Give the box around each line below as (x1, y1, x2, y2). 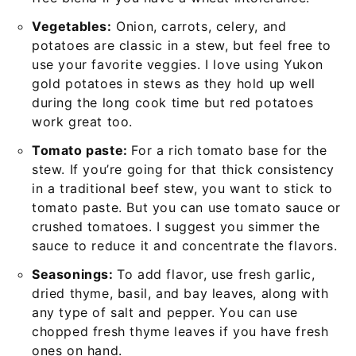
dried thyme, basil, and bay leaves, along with (32, 284, 329, 301)
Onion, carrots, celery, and (111, 17, 287, 34)
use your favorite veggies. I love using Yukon (32, 56, 324, 72)
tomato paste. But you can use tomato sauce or (32, 199, 342, 215)
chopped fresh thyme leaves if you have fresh (32, 323, 329, 339)
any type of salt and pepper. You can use (32, 304, 299, 320)
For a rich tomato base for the (131, 141, 327, 158)
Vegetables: (32, 17, 112, 34)
